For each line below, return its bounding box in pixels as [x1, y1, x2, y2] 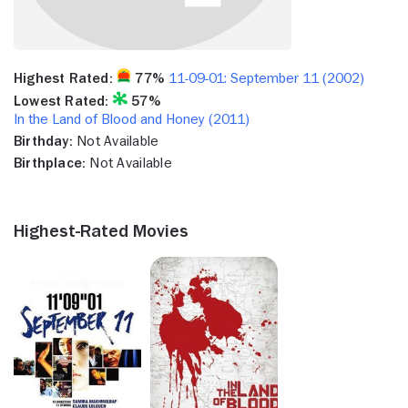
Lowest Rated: [14, 93, 109, 108]
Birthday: [14, 133, 73, 148]
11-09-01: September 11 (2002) [168, 70, 364, 86]
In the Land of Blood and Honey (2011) [14, 111, 250, 127]
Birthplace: [14, 155, 87, 170]
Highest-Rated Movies [14, 220, 189, 240]
